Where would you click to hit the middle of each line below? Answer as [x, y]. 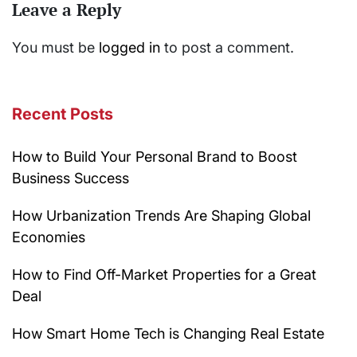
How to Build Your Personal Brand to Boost [155, 157]
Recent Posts [63, 114]
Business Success [71, 178]
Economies [49, 237]
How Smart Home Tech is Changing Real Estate [168, 334]
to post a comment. [227, 48]
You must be [55, 48]
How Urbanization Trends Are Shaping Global [161, 216]
